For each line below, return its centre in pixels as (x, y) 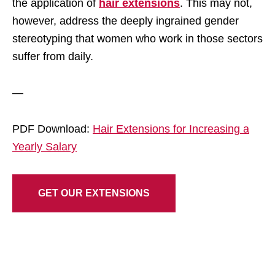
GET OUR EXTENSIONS (94, 193)
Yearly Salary (45, 146)
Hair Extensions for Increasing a (171, 129)
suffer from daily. (53, 56)
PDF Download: (52, 129)
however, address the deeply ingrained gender (126, 21)
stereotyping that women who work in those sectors (137, 38)
